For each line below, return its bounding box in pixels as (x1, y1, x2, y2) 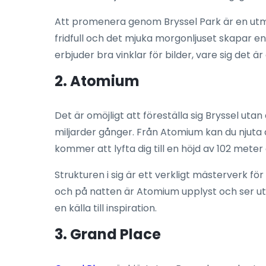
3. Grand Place (55, 224, 161, 244)
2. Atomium (55, 71, 140, 91)
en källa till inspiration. (55, 201, 157, 215)
